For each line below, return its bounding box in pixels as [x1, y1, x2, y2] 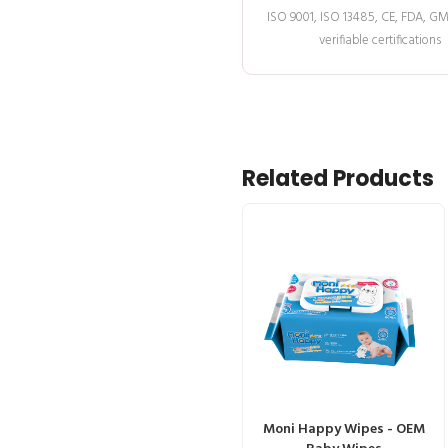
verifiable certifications [319, 29, 441, 51]
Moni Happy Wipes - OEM [262, 417, 425, 441]
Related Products [242, 162, 434, 194]
